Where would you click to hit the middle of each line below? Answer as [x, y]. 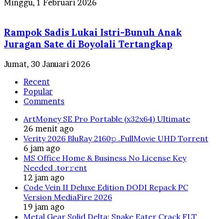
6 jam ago [42, 148]
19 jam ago [44, 207]
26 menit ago [49, 128]
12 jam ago [44, 177]
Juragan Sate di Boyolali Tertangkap [88, 44]
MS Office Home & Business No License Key [105, 158]
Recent [37, 81]
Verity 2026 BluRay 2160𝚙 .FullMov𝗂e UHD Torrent [116, 138]
